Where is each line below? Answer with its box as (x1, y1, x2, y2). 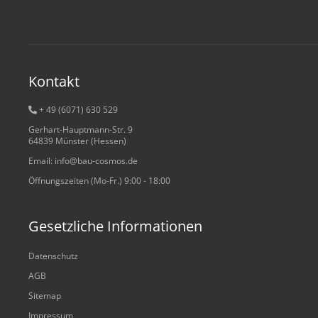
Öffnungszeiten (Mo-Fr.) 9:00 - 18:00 (28, 175, 170, 187)
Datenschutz (28, 250, 78, 262)
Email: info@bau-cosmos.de (28, 155, 138, 167)
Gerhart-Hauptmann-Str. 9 (28, 124, 133, 136)
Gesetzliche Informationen (28, 216, 202, 236)
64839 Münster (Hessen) (28, 135, 126, 147)
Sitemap (28, 290, 61, 302)
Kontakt (28, 72, 79, 91)
